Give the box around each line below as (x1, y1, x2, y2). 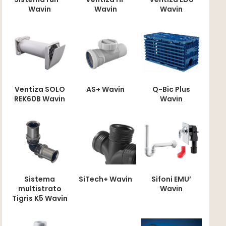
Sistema (24, 174, 55, 185)
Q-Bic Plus (152, 84, 191, 94)
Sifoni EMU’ (151, 174, 192, 185)
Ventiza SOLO (14, 84, 65, 94)
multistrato (18, 184, 62, 194)
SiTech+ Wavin (79, 174, 133, 185)
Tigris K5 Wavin (12, 193, 68, 204)
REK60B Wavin (14, 93, 66, 104)
